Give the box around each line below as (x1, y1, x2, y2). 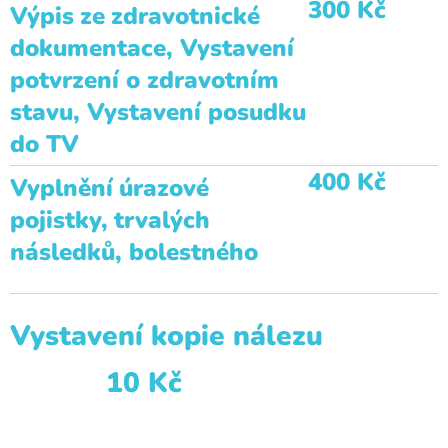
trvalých (114, 204, 210, 236)
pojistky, (10, 204, 108, 236)
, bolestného (115, 236, 258, 268)
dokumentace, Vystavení (10, 32, 294, 64)
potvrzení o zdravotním (10, 64, 279, 96)
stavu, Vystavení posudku (10, 96, 306, 128)
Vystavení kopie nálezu (10, 317, 427, 355)
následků (10, 236, 115, 268)
